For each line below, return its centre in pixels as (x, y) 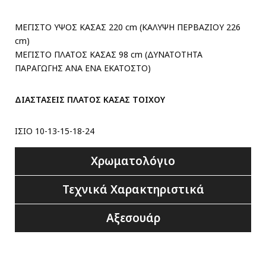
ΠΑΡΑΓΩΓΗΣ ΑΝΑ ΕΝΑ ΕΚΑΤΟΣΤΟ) (83, 68)
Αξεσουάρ (133, 218)
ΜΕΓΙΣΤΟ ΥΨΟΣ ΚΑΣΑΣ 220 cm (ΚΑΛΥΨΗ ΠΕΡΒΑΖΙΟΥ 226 (128, 27)
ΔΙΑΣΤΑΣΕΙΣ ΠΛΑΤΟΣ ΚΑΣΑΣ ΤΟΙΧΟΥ (90, 99)
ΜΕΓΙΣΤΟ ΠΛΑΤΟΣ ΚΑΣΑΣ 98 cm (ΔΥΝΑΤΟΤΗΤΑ (109, 54)
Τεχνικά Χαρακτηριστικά (133, 189)
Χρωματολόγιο (133, 161)
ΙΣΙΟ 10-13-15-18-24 (55, 131)
